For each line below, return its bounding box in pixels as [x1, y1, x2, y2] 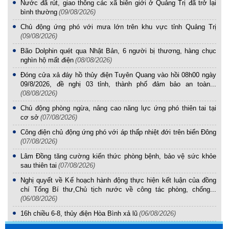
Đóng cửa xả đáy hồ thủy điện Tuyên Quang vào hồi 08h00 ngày [20, 71, 216, 79]
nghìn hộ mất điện [20, 56, 74, 64]
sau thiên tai [20, 162, 57, 169]
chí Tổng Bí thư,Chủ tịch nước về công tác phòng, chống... [20, 186, 216, 193]
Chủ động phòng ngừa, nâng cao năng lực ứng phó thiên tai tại [20, 104, 216, 112]
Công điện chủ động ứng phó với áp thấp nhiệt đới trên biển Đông [20, 128, 216, 136]
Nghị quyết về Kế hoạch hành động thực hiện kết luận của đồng [20, 176, 216, 184]
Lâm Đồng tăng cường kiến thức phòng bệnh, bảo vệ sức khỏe [20, 152, 216, 160]
